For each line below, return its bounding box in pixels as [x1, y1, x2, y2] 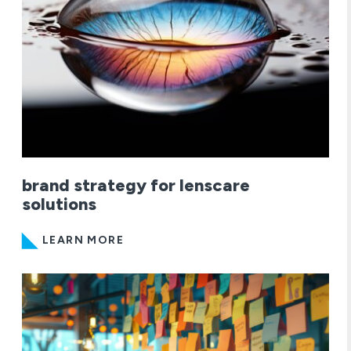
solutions [22, 193, 96, 215]
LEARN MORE [42, 233, 124, 247]
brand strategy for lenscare [22, 174, 250, 196]
